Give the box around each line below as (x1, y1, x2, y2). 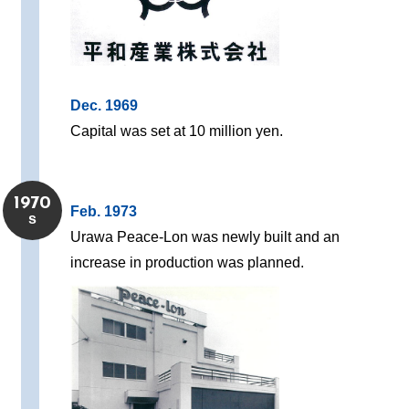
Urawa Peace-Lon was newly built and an (70, 229, 341, 246)
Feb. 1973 (70, 204, 138, 220)
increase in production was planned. (70, 255, 305, 271)
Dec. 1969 (70, 98, 139, 114)
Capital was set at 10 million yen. (70, 123, 284, 140)
